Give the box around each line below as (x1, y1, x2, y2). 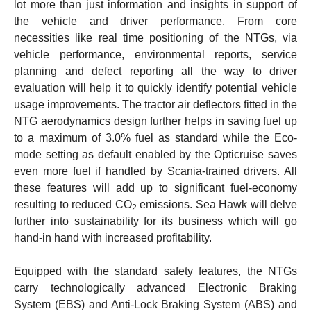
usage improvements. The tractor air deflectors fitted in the (14, 98, 297, 110)
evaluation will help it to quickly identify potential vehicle (14, 81, 297, 94)
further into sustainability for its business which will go (14, 215, 297, 227)
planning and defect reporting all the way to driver (14, 65, 297, 77)
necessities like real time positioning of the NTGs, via (14, 31, 297, 44)
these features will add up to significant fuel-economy (14, 181, 297, 194)
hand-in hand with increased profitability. (14, 231, 212, 244)
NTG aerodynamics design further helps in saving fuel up (14, 115, 297, 127)
